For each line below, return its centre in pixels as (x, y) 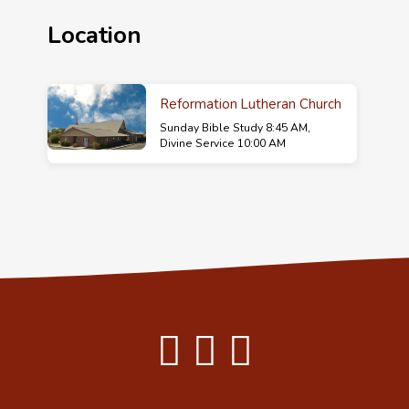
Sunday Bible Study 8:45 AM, (235, 128)
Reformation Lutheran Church (251, 105)
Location (95, 36)
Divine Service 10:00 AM (222, 144)
